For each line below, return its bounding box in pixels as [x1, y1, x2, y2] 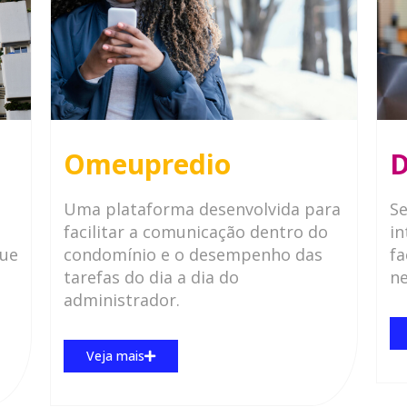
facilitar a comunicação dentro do [63, 221, 328, 243]
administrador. [63, 289, 180, 312]
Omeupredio [63, 144, 231, 183]
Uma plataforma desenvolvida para [63, 198, 341, 221]
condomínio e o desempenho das [63, 243, 323, 266]
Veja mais [85, 347, 144, 365]
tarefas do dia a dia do [63, 266, 239, 289]
